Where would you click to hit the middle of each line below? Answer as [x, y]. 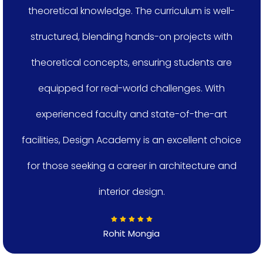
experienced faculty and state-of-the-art [131, 114]
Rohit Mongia [131, 233]
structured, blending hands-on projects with [131, 36]
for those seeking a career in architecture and [131, 166]
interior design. [131, 191]
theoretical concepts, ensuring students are [131, 62]
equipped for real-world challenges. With [131, 88]
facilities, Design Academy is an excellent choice [131, 140]
